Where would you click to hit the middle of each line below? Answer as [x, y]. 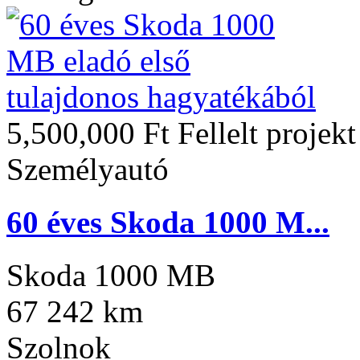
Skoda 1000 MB [111, 276]
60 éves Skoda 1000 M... [168, 222]
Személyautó [88, 169]
